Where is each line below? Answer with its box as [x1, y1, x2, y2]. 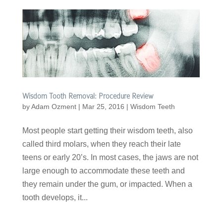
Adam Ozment [31, 103, 76, 111]
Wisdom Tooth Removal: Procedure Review [22, 92, 154, 101]
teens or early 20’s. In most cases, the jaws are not [22, 153, 198, 162]
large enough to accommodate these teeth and [22, 166, 185, 175]
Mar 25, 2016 [82, 103, 124, 111]
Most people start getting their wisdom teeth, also [22, 126, 193, 135]
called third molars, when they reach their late [22, 140, 181, 149]
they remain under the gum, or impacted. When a [22, 180, 192, 189]
